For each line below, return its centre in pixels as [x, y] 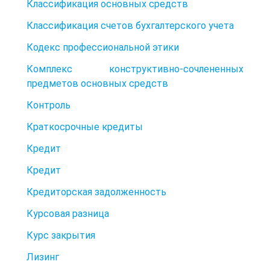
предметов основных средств [97, 83]
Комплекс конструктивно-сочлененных [135, 69]
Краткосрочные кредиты [85, 127]
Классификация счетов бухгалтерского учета [130, 25]
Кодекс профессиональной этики [103, 47]
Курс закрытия [61, 235]
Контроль [49, 105]
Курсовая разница [68, 213]
